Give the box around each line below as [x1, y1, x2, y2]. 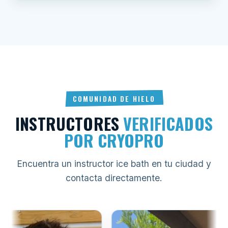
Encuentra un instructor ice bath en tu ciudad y [17, 158, 211, 169]
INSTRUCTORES [15, 111, 124, 135]
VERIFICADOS [123, 111, 213, 135]
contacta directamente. [66, 172, 162, 183]
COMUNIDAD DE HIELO [72, 93, 156, 104]
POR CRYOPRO [64, 128, 164, 152]
